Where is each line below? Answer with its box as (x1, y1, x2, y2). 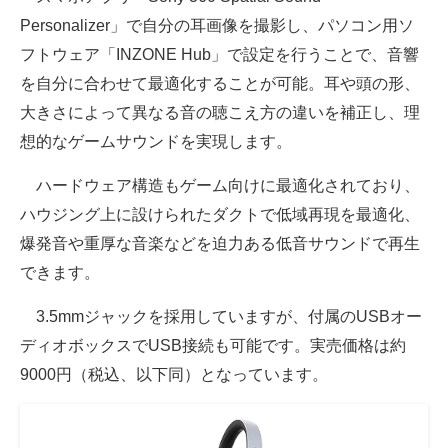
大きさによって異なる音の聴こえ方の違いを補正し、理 (20, 104, 420, 122)
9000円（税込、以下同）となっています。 (20, 366, 328, 384)
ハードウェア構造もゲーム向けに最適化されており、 (20, 177, 420, 195)
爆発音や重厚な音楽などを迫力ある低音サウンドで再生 (20, 235, 420, 253)
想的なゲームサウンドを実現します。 (20, 133, 292, 151)
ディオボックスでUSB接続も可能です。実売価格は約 (20, 337, 406, 355)
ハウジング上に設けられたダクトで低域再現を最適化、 (20, 206, 420, 224)
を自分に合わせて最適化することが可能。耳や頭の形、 (20, 75, 420, 93)
